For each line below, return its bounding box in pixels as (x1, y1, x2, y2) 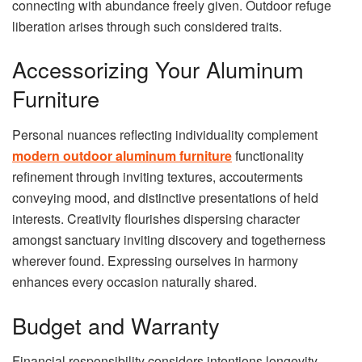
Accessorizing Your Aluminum (12, 53, 304, 86)
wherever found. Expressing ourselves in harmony (12, 250, 298, 270)
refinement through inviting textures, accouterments (12, 166, 303, 186)
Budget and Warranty (12, 309, 220, 341)
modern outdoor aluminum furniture (12, 145, 232, 165)
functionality (232, 145, 304, 165)
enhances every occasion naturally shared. (12, 271, 257, 291)
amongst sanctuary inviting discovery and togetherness (12, 229, 326, 249)
